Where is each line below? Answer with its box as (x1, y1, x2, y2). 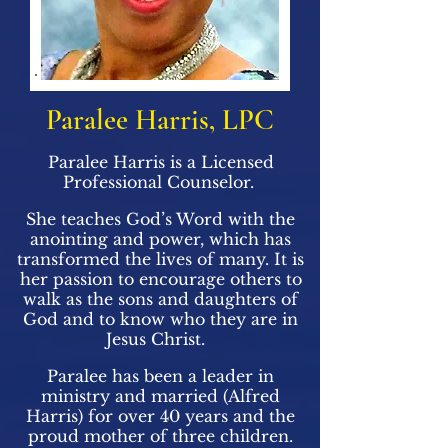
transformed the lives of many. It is (17, 249, 304, 270)
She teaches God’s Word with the (26, 209, 295, 230)
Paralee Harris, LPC (45, 102, 274, 138)
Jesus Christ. (106, 329, 215, 350)
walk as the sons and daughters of (23, 289, 298, 310)
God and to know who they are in (23, 309, 298, 330)
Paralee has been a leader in (47, 366, 274, 387)
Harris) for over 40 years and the (26, 406, 295, 427)
